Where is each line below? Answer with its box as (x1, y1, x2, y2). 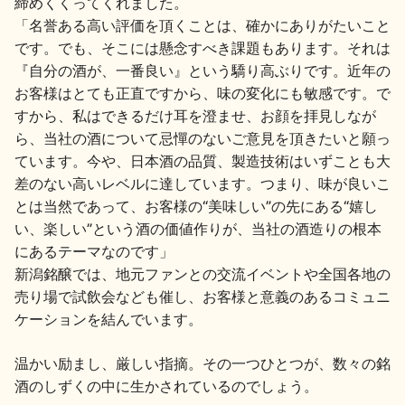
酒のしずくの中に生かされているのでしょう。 (14, 377, 318, 396)
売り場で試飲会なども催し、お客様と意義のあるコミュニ (14, 287, 391, 306)
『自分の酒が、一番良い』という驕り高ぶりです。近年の (14, 61, 391, 80)
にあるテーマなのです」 (14, 242, 174, 261)
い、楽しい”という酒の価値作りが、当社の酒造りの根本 (14, 220, 381, 239)
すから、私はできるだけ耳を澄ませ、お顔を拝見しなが (14, 107, 376, 126)
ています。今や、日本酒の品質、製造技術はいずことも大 (14, 152, 391, 171)
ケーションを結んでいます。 (14, 310, 202, 329)
